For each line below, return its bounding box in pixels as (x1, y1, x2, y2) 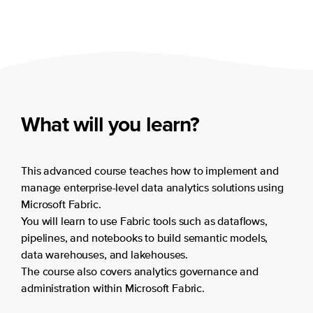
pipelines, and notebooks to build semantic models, (21, 233, 268, 245)
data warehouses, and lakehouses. (21, 249, 189, 261)
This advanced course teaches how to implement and (21, 166, 279, 177)
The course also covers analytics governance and (21, 266, 259, 278)
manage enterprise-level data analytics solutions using (21, 182, 284, 194)
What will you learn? (21, 108, 200, 140)
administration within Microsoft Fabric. (21, 283, 205, 295)
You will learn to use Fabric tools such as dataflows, (21, 216, 268, 228)
